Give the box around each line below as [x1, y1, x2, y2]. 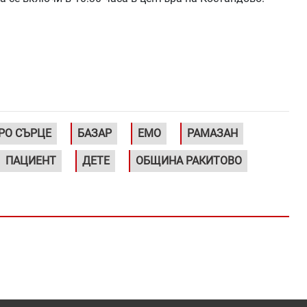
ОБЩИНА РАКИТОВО [136, 154, 242, 168]
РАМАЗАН [187, 127, 238, 140]
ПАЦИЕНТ [5, 154, 56, 168]
